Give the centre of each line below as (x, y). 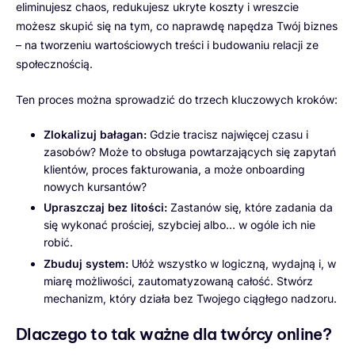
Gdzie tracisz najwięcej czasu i (227, 135)
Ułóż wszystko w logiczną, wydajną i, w (232, 263)
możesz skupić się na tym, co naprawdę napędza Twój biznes (177, 26)
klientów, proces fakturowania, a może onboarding (174, 170)
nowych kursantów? (95, 187)
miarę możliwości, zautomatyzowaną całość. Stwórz (178, 281)
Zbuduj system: (86, 263)
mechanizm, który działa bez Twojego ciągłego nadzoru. (190, 298)
